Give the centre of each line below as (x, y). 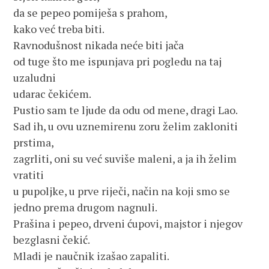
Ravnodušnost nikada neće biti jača (99, 45)
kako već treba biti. (59, 29)
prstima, (34, 142)
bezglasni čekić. (52, 240)
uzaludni (35, 77)
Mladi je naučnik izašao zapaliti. (92, 256)
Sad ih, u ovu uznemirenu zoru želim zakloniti (126, 126)
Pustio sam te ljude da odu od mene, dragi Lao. (126, 110)
